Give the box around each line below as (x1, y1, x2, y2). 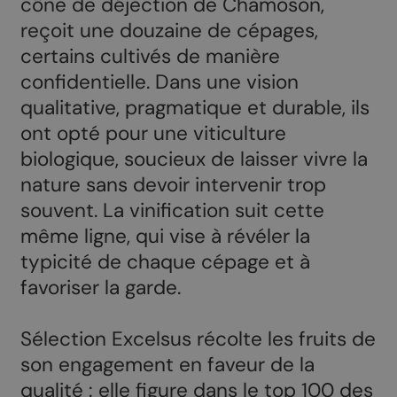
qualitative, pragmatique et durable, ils (19, 95, 370, 121)
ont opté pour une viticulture (19, 121, 286, 147)
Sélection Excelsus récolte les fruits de (19, 326, 376, 353)
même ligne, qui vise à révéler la (19, 223, 310, 250)
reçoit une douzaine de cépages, (19, 18, 318, 44)
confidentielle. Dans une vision (19, 69, 299, 96)
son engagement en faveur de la (19, 352, 315, 378)
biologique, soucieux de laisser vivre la (19, 146, 368, 173)
